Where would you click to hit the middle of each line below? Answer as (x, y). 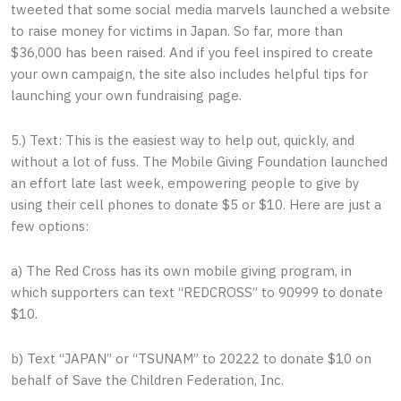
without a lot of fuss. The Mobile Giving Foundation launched (199, 161)
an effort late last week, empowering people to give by (185, 183)
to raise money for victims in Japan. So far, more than (177, 30)
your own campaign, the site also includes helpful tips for (189, 73)
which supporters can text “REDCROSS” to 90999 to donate (197, 293)
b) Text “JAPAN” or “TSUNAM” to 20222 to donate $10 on (191, 359)
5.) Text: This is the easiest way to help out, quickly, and (183, 140)
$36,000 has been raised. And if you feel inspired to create (192, 52)
